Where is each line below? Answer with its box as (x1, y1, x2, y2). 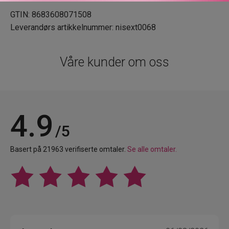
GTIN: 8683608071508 (10, 10, 91, 20)
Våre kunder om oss (60, 55, 169, 70)
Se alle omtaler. (127, 145, 177, 154)
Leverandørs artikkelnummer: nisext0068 (10, 22, 156, 33)
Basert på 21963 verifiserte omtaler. (10, 145, 127, 154)
